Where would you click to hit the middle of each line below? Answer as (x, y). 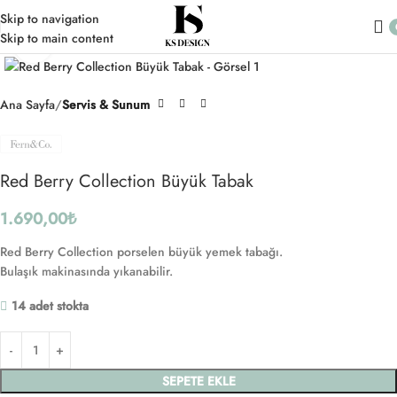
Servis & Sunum (106, 104)
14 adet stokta (50, 306)
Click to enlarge (93, 43)
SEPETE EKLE (198, 381)
